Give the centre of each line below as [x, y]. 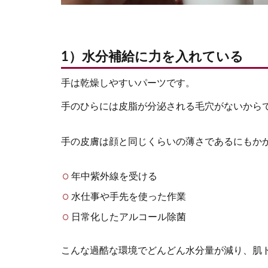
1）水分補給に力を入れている [152, 57]
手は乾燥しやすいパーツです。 [128, 83]
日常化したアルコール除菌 [129, 217]
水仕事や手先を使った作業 [129, 197]
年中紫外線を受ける [114, 176]
